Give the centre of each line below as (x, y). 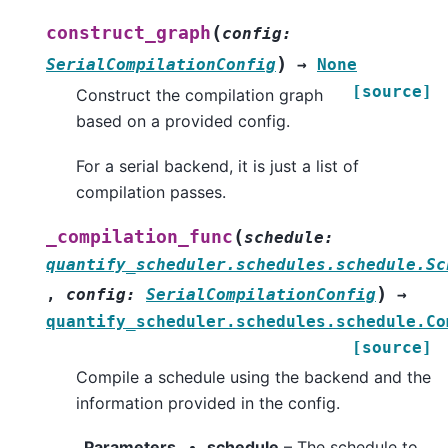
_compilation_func (139, 236)
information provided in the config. (208, 402)
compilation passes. (151, 191)
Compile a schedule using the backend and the (253, 376)
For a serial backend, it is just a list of (217, 165)
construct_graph (128, 33)
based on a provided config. (183, 121)
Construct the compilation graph (199, 95)
